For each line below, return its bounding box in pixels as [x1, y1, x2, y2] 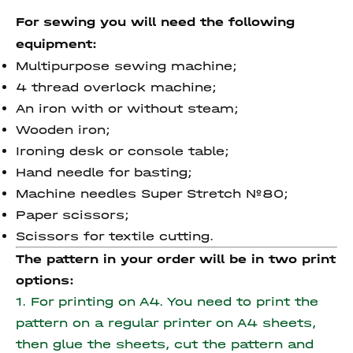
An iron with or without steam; [16, 101, 239, 116]
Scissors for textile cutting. [16, 229, 214, 243]
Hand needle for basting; [16, 165, 192, 180]
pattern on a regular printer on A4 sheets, [16, 315, 316, 330]
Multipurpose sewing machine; [16, 58, 237, 73]
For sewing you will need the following [16, 14, 295, 29]
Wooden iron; [16, 122, 110, 137]
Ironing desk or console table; [16, 143, 229, 158]
